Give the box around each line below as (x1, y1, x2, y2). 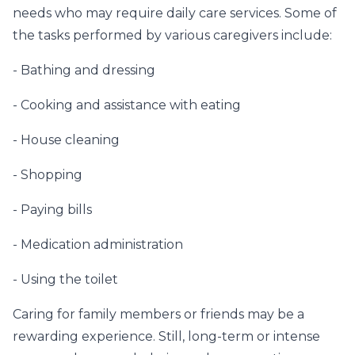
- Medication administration (13, 237, 183, 253)
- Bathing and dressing (13, 63, 155, 78)
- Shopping (13, 167, 82, 183)
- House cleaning (13, 132, 120, 148)
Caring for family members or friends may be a (13, 307, 304, 323)
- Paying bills (13, 202, 92, 218)
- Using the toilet (13, 272, 118, 288)
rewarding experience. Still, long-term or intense (13, 329, 320, 345)
